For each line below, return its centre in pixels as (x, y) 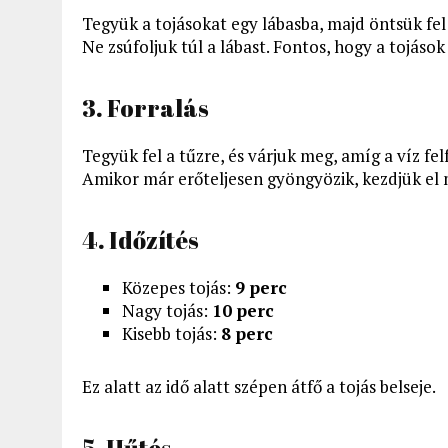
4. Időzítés (140, 239)
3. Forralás (145, 107)
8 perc (247, 333)
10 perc (243, 310)
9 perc (261, 287)
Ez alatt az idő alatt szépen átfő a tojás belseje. (259, 386)
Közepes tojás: (178, 287)
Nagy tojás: (167, 310)
